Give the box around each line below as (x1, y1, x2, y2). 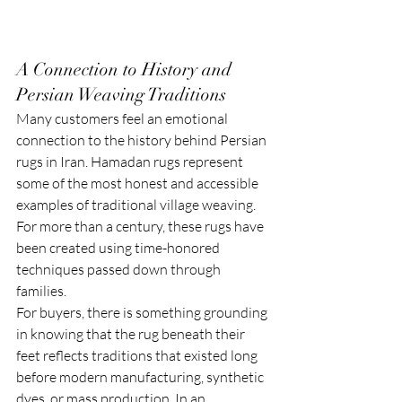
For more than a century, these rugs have (16, 216, 267, 235)
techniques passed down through (16, 259, 223, 278)
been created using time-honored (16, 238, 223, 257)
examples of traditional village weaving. (16, 195, 258, 214)
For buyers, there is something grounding (16, 302, 270, 321)
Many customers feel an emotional (16, 109, 231, 127)
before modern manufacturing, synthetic (16, 367, 267, 386)
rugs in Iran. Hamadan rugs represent (16, 152, 246, 170)
